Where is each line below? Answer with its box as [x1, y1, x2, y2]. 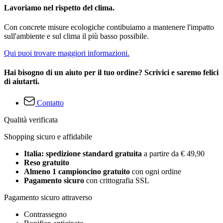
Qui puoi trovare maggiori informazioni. [4, 48, 129, 57]
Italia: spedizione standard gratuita [24, 149, 144, 158]
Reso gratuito [24, 158, 69, 167]
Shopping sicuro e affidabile [4, 132, 92, 141]
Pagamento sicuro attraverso [4, 193, 92, 202]
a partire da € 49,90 [144, 149, 205, 158]
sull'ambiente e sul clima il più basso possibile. [4, 31, 149, 40]
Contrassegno [24, 210, 67, 219]
